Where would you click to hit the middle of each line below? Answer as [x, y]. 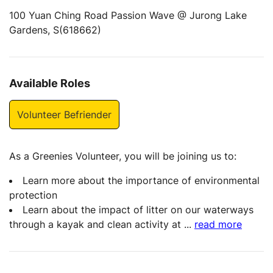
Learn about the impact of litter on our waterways [138, 210]
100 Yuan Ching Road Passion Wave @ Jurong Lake [128, 15]
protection [33, 195]
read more [218, 225]
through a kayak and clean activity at [97, 225]
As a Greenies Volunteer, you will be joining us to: [123, 156]
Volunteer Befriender [64, 114]
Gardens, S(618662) [55, 30]
